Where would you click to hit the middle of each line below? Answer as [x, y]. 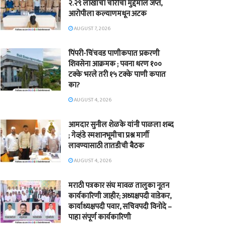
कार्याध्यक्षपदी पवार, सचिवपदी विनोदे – [120, 207]
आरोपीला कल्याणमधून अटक [107, 14]
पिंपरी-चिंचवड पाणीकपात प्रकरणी [114, 53]
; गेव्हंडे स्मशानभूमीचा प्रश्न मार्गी [109, 135]
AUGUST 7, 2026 [92, 29]
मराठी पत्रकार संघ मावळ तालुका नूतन [119, 186]
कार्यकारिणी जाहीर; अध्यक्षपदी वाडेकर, [120, 196]
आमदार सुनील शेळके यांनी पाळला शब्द [121, 125]
